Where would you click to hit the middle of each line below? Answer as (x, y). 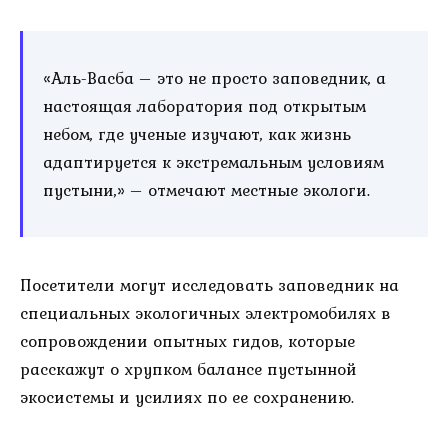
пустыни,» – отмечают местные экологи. (206, 190)
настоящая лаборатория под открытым (204, 106)
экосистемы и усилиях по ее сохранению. (187, 396)
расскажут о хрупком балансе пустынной (188, 368)
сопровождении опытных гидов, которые (187, 340)
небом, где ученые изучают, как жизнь (197, 134)
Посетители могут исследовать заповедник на (209, 284)
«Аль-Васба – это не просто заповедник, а (214, 78)
